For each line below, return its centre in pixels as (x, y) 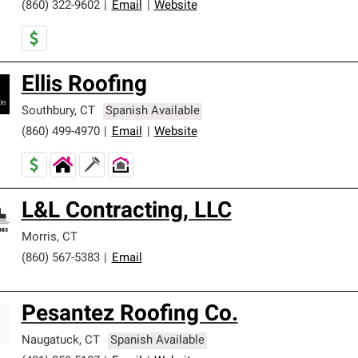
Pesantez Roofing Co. (129, 315)
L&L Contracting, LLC (126, 212)
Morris (39, 238)
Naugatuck (50, 341)
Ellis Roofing (84, 86)
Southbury (48, 111)
